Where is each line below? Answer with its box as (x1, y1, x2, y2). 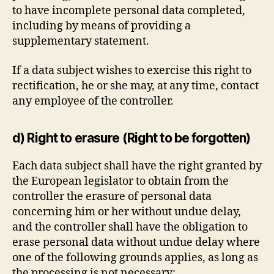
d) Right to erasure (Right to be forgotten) (12, 130, 251, 146)
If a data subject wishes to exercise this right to (12, 63, 251, 78)
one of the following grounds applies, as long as (12, 250, 258, 265)
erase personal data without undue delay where (12, 235, 260, 250)
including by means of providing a (12, 19, 191, 33)
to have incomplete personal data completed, (12, 4, 245, 18)
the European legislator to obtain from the (12, 174, 229, 188)
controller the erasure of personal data (12, 189, 212, 204)
